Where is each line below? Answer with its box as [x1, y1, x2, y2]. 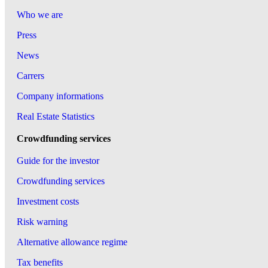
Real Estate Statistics [17, 111, 95, 121]
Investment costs [17, 196, 79, 206]
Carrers [17, 71, 44, 81]
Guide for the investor [17, 156, 99, 166]
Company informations [17, 91, 103, 101]
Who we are [17, 10, 63, 20]
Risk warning [17, 217, 68, 227]
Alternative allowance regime [17, 237, 127, 247]
